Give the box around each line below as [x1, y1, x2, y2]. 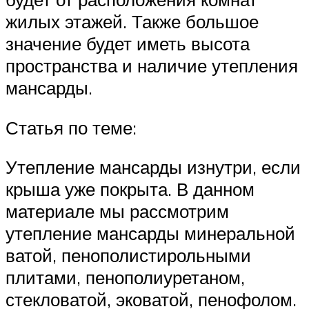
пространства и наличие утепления [6, 54, 298, 77]
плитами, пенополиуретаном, [6, 266, 245, 289]
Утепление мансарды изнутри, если [6, 156, 301, 179]
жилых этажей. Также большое [6, 10, 259, 33]
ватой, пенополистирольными [6, 244, 251, 267]
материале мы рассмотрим [6, 200, 229, 223]
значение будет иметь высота [6, 32, 250, 55]
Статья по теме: [6, 116, 137, 139]
